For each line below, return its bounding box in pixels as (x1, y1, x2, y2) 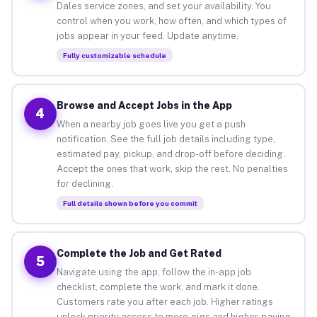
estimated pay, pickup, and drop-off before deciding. (56, 148, 285, 159)
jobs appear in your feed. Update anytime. (56, 30, 238, 41)
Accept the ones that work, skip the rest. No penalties (56, 163, 288, 174)
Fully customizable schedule (62, 50, 166, 59)
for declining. (56, 178, 113, 189)
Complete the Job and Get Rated (56, 247, 221, 259)
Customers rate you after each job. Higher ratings (56, 296, 273, 307)
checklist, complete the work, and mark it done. (56, 281, 260, 292)
